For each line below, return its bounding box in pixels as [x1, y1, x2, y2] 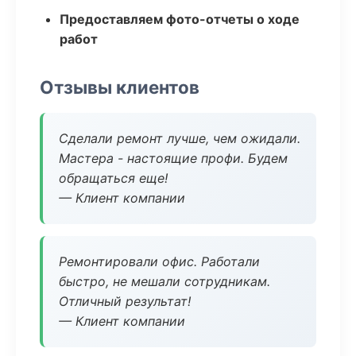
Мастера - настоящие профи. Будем [59, 150, 288, 166]
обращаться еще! [59, 170, 168, 186]
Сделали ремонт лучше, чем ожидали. [59, 130, 300, 146]
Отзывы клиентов [40, 76, 199, 98]
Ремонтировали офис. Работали [59, 253, 260, 269]
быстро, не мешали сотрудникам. [59, 273, 270, 289]
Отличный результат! [59, 293, 191, 309]
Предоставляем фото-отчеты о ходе [60, 11, 300, 27]
